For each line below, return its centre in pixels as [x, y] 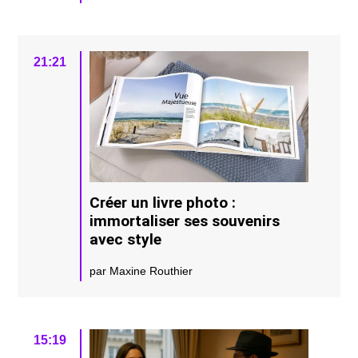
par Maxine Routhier [141, 271]
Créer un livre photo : [163, 203]
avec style [126, 240]
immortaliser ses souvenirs [185, 221]
